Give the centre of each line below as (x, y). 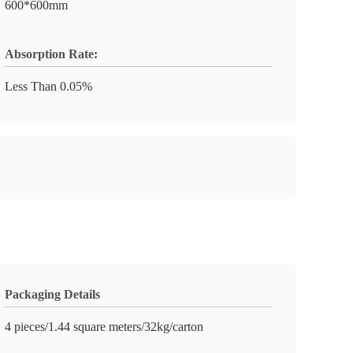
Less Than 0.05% (48, 86)
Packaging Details (52, 294)
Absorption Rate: (51, 54)
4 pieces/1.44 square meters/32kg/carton (104, 327)
